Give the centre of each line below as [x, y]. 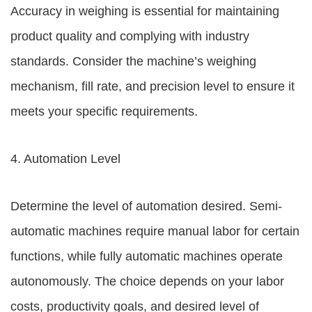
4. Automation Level [65, 159]
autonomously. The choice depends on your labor [147, 281]
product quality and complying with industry [130, 36]
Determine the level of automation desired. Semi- [146, 206]
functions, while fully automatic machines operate [147, 256]
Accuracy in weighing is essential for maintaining [145, 11]
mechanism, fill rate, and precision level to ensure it [153, 86]
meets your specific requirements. [104, 111]
